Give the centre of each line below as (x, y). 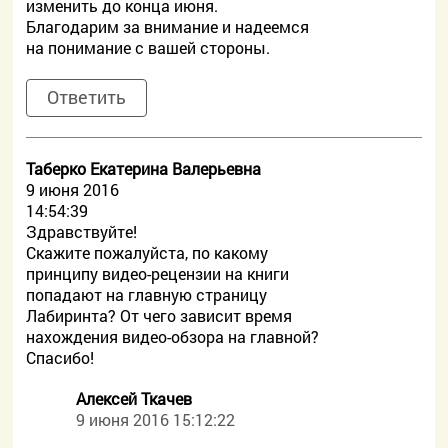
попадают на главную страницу (147, 294)
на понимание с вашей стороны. (148, 47)
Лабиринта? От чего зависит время (159, 315)
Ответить (87, 97)
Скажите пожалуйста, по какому (147, 252)
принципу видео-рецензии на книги (158, 273)
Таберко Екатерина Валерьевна (144, 168)
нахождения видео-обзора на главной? (173, 336)
